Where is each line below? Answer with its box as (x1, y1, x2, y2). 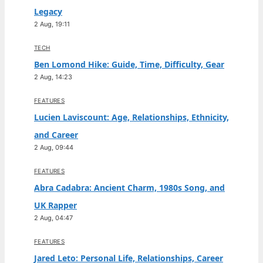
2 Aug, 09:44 (34, 143, 73, 151)
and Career (34, 129, 78, 140)
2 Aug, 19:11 (34, 20, 70, 28)
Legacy (34, 6, 62, 17)
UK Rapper (34, 200, 77, 211)
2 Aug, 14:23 (34, 73, 72, 81)
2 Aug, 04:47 (34, 214, 73, 222)
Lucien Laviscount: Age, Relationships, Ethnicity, (34, 112, 229, 123)
